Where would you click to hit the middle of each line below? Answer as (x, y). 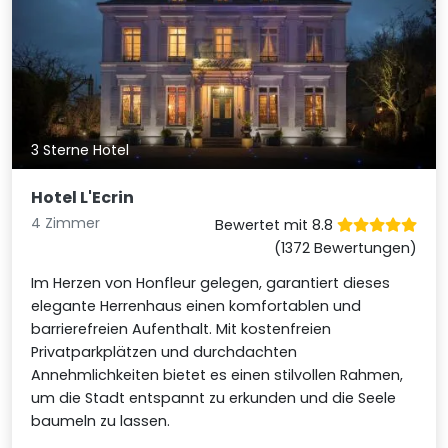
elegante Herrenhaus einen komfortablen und (196, 305)
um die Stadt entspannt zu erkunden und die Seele (214, 397)
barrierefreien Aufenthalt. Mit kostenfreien (181, 328)
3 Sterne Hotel (80, 149)
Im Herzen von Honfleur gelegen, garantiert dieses (211, 282)
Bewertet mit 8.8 (275, 224)
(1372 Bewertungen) (345, 247)
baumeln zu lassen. (101, 420)
